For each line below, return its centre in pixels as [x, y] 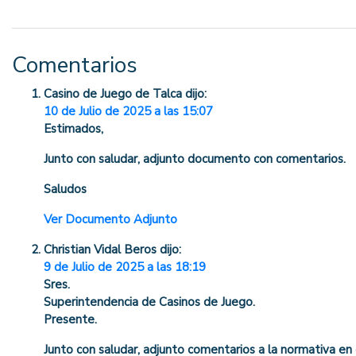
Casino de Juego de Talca [113, 94]
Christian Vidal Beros [100, 250]
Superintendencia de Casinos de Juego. [149, 302]
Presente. [70, 320]
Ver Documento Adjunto [110, 220]
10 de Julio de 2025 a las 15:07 [128, 112]
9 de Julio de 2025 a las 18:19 [125, 267]
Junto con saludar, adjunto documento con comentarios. [195, 159]
